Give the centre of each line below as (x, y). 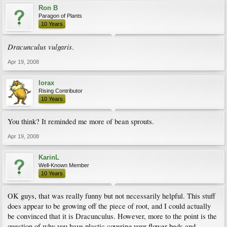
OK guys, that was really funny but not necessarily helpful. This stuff (111, 196)
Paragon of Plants (60, 16)
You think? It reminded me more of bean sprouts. (81, 121)
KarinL (49, 157)
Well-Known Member (64, 165)
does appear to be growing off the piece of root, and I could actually (109, 206)
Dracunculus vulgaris (40, 47)
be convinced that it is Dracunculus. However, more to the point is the (112, 216)
